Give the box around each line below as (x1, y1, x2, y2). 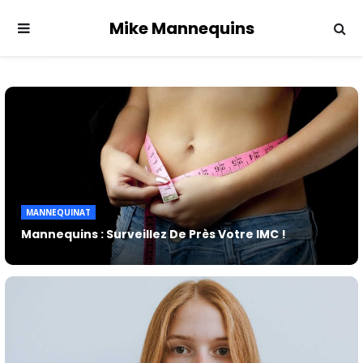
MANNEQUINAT (26, 207, 91, 218)
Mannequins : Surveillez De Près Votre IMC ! (21, 226, 286, 242)
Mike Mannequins (109, 17, 254, 40)
